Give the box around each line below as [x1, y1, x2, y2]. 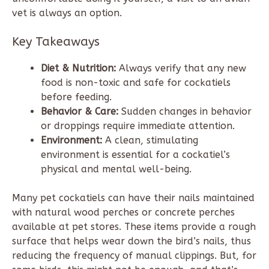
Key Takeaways [12, 34, 100, 49]
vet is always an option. [12, 7, 122, 19]
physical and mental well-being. [41, 163, 192, 175]
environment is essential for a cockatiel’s [41, 148, 230, 160]
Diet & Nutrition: [41, 62, 116, 74]
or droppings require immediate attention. [41, 119, 235, 131]
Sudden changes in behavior [118, 105, 252, 117]
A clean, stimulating [102, 134, 198, 146]
